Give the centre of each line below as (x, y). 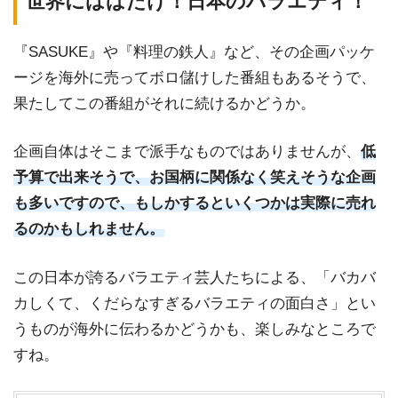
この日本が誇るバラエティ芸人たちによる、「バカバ (195, 278)
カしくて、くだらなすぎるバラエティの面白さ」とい (195, 304)
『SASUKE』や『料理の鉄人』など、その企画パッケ (194, 52)
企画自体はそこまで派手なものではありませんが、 (187, 152)
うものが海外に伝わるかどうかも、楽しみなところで (195, 330)
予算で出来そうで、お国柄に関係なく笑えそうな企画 (195, 178)
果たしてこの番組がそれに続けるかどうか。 (164, 103)
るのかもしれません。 (89, 229)
